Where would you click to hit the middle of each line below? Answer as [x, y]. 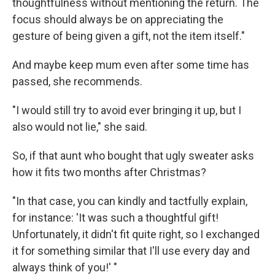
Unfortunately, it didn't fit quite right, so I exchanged [136, 234]
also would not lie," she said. [80, 127]
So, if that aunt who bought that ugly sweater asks [133, 156]
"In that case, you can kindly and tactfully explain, [130, 201]
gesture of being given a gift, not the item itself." [129, 36]
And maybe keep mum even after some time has [131, 65]
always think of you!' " [65, 267]
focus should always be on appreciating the [118, 19]
